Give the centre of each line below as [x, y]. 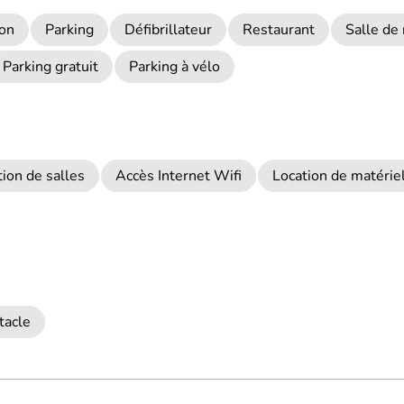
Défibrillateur [168, 30]
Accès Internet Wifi [179, 176]
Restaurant [279, 30]
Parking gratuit [50, 67]
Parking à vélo [174, 67]
